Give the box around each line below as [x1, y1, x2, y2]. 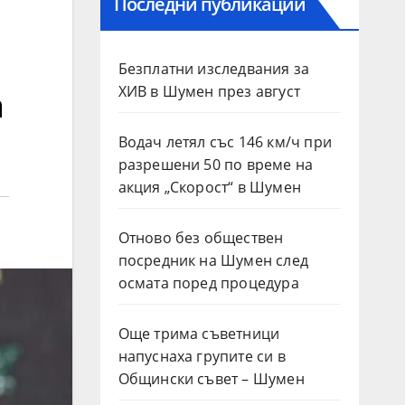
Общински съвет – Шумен [118, 368, 305, 389]
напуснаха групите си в [118, 345, 286, 366]
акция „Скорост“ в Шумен [118, 176, 302, 197]
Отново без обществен [118, 227, 284, 248]
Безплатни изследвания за [118, 58, 310, 79]
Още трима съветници [118, 323, 280, 344]
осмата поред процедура [118, 272, 299, 293]
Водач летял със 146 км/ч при [118, 131, 333, 152]
